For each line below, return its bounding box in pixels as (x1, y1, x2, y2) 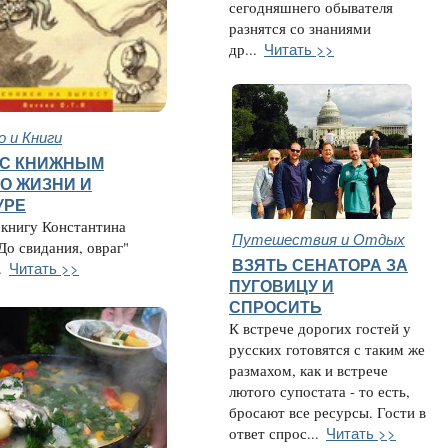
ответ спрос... (229, 424, 319, 443)
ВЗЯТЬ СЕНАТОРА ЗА (232, 256, 408, 274)
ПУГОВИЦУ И (229, 277, 334, 295)
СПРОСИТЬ (229, 298, 322, 316)
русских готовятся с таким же (229, 340, 425, 359)
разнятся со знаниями (229, 19, 371, 38)
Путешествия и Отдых (232, 228, 405, 249)
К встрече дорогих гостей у (229, 319, 411, 338)
